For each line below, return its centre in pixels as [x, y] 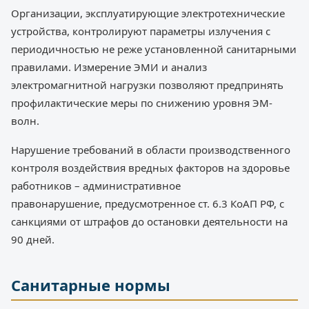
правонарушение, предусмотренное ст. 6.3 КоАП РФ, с [148, 204]
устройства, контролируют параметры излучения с [141, 31]
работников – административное [96, 186]
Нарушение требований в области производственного [151, 150]
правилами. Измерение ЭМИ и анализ [109, 67]
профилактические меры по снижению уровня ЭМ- [142, 103]
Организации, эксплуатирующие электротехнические [148, 13]
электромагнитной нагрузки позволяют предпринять [147, 85]
